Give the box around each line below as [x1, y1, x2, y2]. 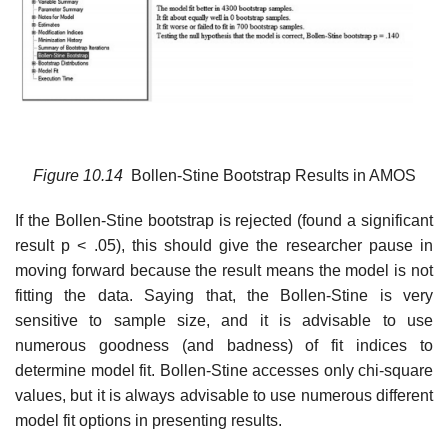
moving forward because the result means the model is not [15, 262, 433, 280]
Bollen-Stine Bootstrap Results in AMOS [130, 166, 416, 184]
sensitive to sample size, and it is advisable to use [15, 312, 433, 330]
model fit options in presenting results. [15, 412, 282, 430]
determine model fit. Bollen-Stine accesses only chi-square [15, 362, 433, 380]
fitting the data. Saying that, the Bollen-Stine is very [15, 287, 433, 305]
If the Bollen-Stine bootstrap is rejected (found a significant [15, 212, 433, 230]
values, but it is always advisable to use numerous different [15, 387, 433, 405]
